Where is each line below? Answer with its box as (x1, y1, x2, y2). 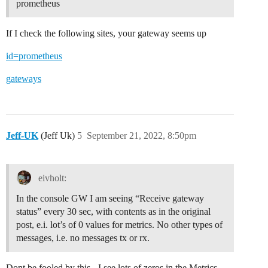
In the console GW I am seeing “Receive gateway (16, 193, 204, 204)
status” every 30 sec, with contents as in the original (16, 206, 211, 217)
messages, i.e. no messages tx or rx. (16, 233, 150, 243)
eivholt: (35, 172, 66, 183)
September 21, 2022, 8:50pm (87, 130, 196, 141)
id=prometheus (6, 51, 62, 62)
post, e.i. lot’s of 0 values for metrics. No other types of (16, 220, 223, 230)
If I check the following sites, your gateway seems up (6, 28, 206, 39)
